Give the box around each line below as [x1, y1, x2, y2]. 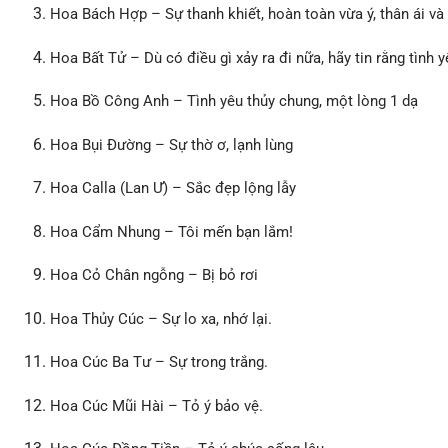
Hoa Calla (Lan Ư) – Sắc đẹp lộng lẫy [50, 179, 297, 198]
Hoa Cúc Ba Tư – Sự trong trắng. [50, 353, 269, 372]
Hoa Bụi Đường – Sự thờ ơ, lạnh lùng [50, 135, 294, 154]
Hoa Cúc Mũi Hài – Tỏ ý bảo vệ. [50, 396, 264, 415]
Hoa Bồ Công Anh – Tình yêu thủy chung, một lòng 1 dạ [50, 92, 419, 111]
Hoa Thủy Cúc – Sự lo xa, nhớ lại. [50, 309, 273, 328]
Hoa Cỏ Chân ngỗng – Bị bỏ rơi [50, 266, 259, 285]
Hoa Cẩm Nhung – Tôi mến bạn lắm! [50, 222, 294, 241]
